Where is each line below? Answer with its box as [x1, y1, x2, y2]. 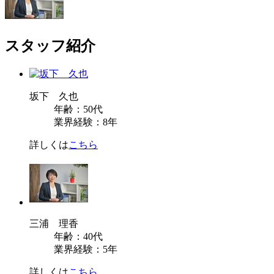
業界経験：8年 [54, 117, 117, 128]
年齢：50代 [54, 104, 103, 115]
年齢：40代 [54, 231, 103, 242]
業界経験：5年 [54, 244, 117, 255]
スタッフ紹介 [5, 38, 95, 54]
